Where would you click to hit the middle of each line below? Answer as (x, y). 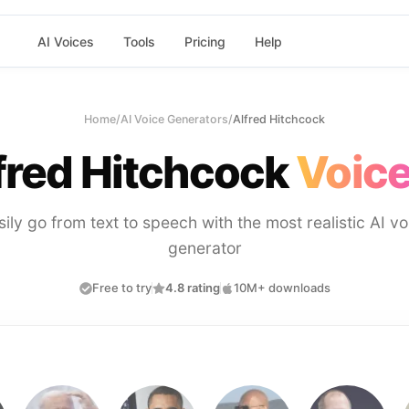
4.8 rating (192, 288)
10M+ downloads (282, 288)
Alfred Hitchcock (279, 119)
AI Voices (65, 41)
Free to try (121, 288)
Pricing (204, 41)
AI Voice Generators (174, 119)
